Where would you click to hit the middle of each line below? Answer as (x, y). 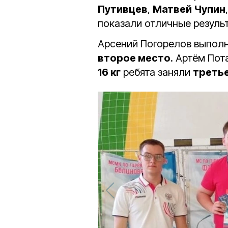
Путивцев (123, 9)
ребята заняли (157, 73)
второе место (134, 58)
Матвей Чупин (189, 9)
